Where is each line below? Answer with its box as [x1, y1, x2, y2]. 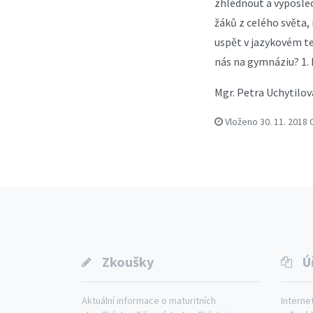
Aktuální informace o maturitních [82, 293, 216, 307]
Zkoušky [102, 252, 154, 270]
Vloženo [223, 115, 260, 128]
